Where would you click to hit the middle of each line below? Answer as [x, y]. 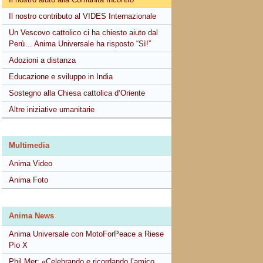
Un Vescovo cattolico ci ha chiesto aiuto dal [84, 33]
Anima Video [31, 163]
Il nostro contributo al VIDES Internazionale [83, 16]
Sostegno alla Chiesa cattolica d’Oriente [77, 93]
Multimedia [29, 145]
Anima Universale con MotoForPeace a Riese [87, 234]
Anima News [32, 216]
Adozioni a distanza [43, 60]
